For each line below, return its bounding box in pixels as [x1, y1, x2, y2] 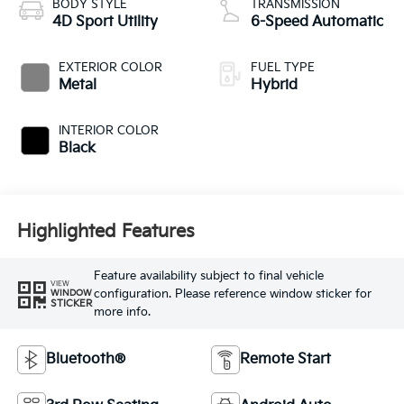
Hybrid [251, 77, 298, 95]
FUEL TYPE [251, 60, 315, 76]
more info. [93, 304, 151, 319]
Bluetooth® [45, 351, 125, 369]
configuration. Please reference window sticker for [93, 286, 372, 301]
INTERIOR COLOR [58, 124, 159, 139]
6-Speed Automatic [251, 14, 383, 32]
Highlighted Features [16, 220, 195, 243]
